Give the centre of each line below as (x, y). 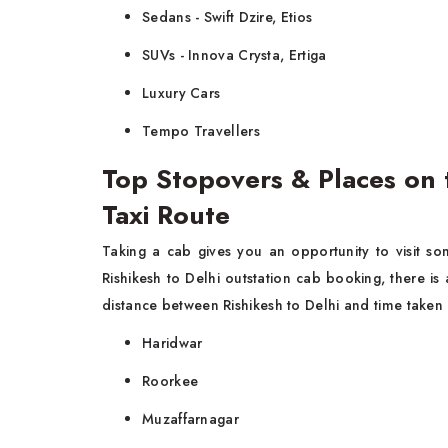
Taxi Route (166, 215)
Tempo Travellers (201, 131)
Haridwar (172, 343)
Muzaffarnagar (190, 419)
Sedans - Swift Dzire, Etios (227, 17)
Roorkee (170, 381)
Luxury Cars (181, 93)
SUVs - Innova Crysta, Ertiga (234, 55)
